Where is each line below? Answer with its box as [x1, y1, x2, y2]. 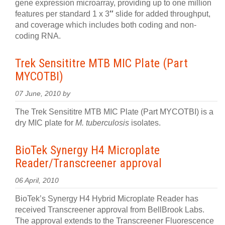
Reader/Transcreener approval [15, 156, 162, 170]
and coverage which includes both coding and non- [15, 21, 196, 29]
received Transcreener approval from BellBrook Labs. [15, 205, 204, 214]
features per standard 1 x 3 [15, 10, 109, 18]
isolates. [129, 119, 161, 127]
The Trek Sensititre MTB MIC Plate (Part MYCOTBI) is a [15, 107, 213, 116]
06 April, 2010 [15, 177, 59, 184]
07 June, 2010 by [15, 90, 70, 97]
